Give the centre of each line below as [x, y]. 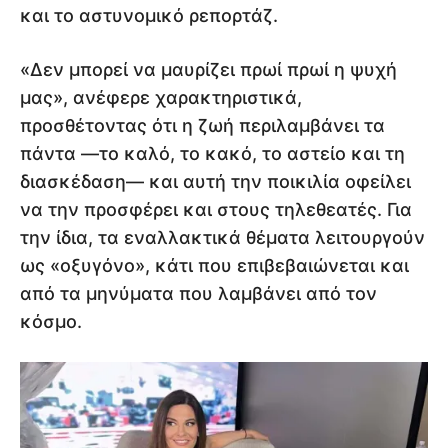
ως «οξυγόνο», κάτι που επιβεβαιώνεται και [214, 265]
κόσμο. [51, 321]
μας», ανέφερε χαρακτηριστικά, [161, 97]
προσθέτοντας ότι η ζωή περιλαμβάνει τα [202, 125]
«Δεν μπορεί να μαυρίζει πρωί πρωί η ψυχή [208, 69]
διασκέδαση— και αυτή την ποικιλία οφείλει [215, 181]
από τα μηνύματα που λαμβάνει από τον [198, 293]
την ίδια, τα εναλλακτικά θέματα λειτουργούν [222, 237]
